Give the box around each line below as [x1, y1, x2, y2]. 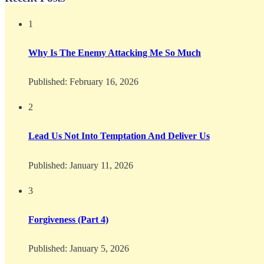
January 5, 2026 [67, 243, 129, 254]
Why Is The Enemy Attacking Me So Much [28, 47, 201, 58]
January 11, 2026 [67, 160, 133, 170]
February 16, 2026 [67, 77, 138, 87]
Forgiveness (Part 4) [28, 214, 108, 225]
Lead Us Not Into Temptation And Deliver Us [28, 131, 210, 141]
